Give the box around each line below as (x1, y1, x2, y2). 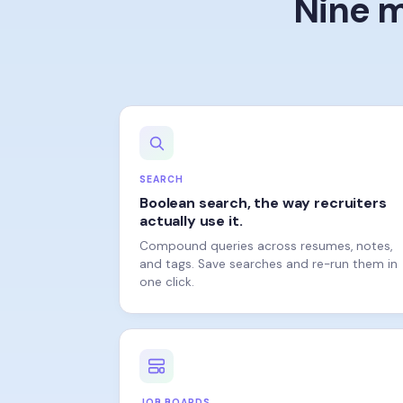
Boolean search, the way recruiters (139, 168, 387, 187)
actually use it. (139, 186, 243, 205)
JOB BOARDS (139, 372, 211, 383)
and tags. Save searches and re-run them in (139, 231, 398, 246)
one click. (139, 249, 194, 264)
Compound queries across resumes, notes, (139, 213, 392, 228)
